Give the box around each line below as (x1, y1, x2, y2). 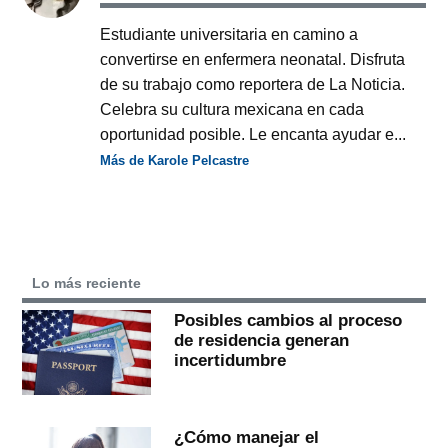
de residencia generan (173, 329, 349, 350)
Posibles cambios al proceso (173, 309, 402, 330)
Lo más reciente (32, 274, 142, 291)
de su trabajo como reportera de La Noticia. (100, 74, 406, 93)
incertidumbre (173, 349, 286, 370)
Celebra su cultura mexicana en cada (100, 99, 365, 118)
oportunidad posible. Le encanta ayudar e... (100, 124, 407, 143)
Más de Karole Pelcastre (100, 152, 250, 168)
